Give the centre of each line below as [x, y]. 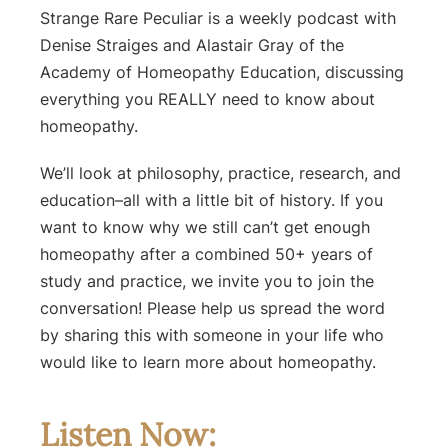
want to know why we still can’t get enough [205, 227]
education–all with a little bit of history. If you [211, 200]
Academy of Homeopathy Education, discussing [222, 72]
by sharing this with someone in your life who [212, 335]
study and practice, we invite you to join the [207, 281]
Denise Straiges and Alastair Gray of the [192, 45]
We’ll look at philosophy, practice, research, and [220, 173]
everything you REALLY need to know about [207, 99]
